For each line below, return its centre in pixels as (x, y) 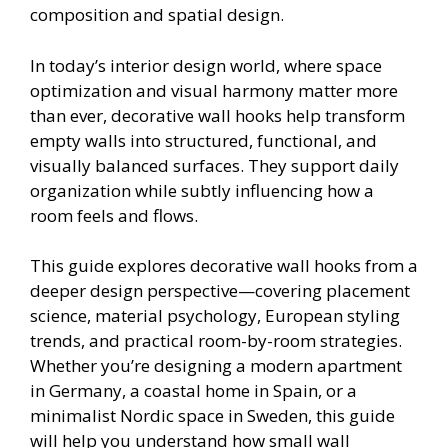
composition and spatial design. (157, 15)
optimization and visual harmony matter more (214, 90)
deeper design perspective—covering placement (220, 291)
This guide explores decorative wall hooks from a (224, 266)
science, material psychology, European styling (215, 316)
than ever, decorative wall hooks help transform (217, 115)
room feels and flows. (114, 215)
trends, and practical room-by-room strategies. (216, 341)
